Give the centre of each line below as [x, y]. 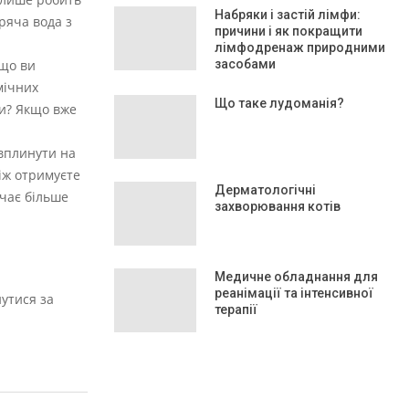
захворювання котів [278, 206]
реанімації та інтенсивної [294, 293]
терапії [236, 309]
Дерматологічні [265, 190]
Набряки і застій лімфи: [288, 15]
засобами [245, 64]
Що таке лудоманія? [279, 103]
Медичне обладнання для [296, 277]
